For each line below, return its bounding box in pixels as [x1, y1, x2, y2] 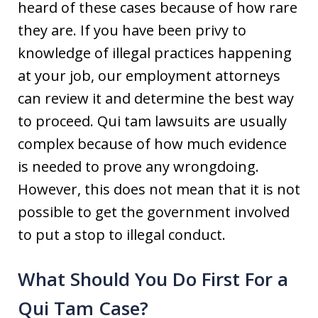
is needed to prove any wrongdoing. [18, 157, 259, 176]
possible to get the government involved [18, 202, 290, 221]
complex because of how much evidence [18, 134, 287, 153]
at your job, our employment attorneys [18, 66, 280, 85]
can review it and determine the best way [18, 89, 294, 108]
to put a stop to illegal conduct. [18, 225, 226, 244]
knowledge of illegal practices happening [18, 43, 292, 62]
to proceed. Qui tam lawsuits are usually [18, 111, 287, 131]
